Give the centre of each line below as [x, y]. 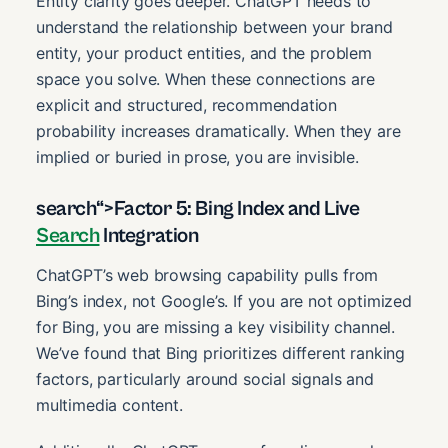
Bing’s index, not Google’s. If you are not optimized [224, 301]
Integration [149, 235]
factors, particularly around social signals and [205, 379]
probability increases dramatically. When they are [218, 130]
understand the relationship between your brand [214, 26]
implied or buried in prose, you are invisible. [197, 156]
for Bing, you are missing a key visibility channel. [216, 327]
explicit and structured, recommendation [187, 104]
